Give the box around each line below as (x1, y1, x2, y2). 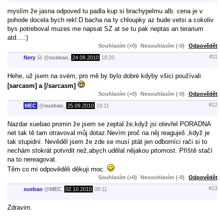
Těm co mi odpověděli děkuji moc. (7, 165, 107, 173)
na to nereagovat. (7, 155, 57, 163)
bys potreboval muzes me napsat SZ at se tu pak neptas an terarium (7, 25, 203, 32)
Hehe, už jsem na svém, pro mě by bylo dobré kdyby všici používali (7, 72, 201, 80)
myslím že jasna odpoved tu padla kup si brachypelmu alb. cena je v (7, 7, 203, 15)
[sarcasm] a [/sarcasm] (7, 82, 76, 89)
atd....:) (7, 33, 28, 41)
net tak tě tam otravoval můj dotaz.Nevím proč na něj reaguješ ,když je (7, 129, 210, 137)
